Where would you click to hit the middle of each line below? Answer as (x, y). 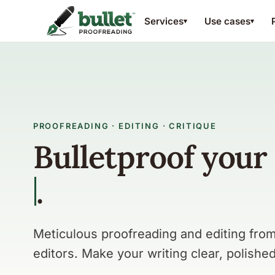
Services (164, 21)
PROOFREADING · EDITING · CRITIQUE (125, 126)
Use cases (227, 21)
